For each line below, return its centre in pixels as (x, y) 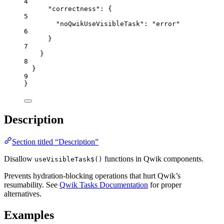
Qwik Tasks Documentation (104, 185)
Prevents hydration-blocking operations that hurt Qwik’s (92, 176)
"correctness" (74, 9)
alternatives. (23, 194)
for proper (165, 185)
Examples (29, 215)
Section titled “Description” (55, 142)
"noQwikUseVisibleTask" (100, 24)
